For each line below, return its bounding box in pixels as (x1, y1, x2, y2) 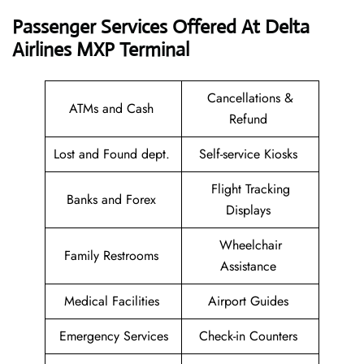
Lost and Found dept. (53, 145, 174, 164)
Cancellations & (207, 89, 293, 108)
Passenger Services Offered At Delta (12, 15, 310, 40)
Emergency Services (58, 327, 168, 346)
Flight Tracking (210, 180, 290, 199)
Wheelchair (219, 236, 282, 255)
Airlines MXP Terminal (12, 37, 189, 63)
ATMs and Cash (69, 99, 158, 119)
